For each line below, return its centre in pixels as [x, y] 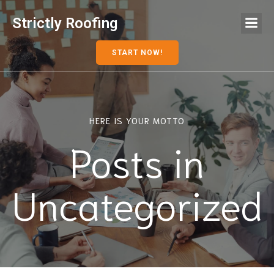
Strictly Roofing [65, 23]
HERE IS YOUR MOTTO [137, 120]
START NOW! [137, 53]
